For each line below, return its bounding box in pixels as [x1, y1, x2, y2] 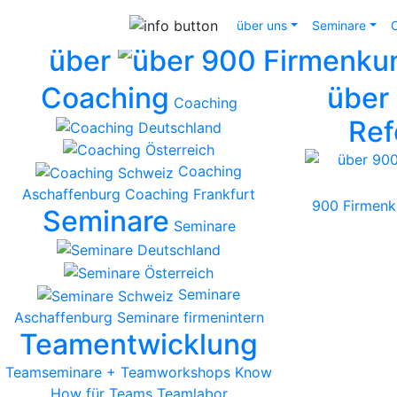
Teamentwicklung [19, 326, 259, 362]
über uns [237, 17, 287, 33]
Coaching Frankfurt [125, 184, 256, 203]
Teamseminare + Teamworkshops [5, 362, 231, 381]
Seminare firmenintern [116, 307, 264, 326]
